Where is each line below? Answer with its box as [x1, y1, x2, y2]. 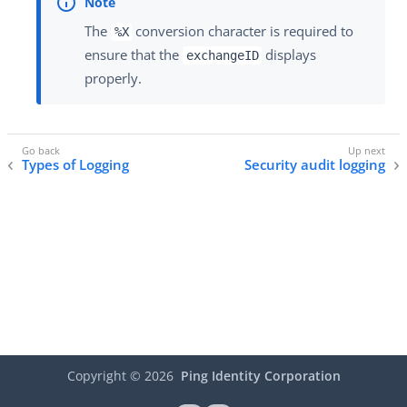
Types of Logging [22, 154, 129, 174]
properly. [84, 68, 142, 87]
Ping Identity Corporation [180, 367, 341, 384]
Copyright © [66, 367, 144, 384]
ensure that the [84, 45, 183, 64]
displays [262, 45, 317, 64]
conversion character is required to [132, 21, 354, 40]
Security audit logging [244, 154, 385, 174]
